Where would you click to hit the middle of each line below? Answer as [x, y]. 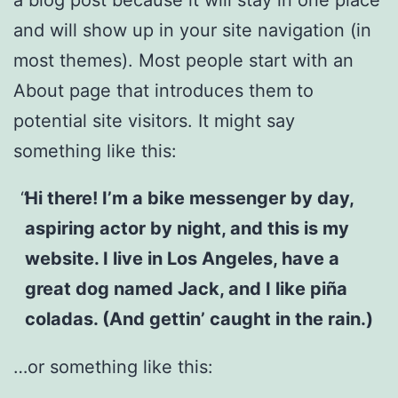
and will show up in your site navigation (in [192, 30]
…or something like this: [113, 367]
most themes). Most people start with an [183, 60]
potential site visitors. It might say [154, 120]
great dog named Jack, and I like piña [186, 289]
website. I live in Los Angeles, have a [182, 259]
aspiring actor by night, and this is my [187, 229]
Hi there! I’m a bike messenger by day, [189, 199]
